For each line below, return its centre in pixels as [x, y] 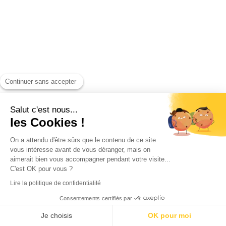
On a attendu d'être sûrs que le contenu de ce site [83, 140]
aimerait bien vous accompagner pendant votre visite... [90, 159]
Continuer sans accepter [41, 81]
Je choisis [56, 215]
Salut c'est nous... [44, 109]
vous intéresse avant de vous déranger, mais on [80, 149]
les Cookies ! [47, 122]
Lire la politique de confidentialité [55, 183]
